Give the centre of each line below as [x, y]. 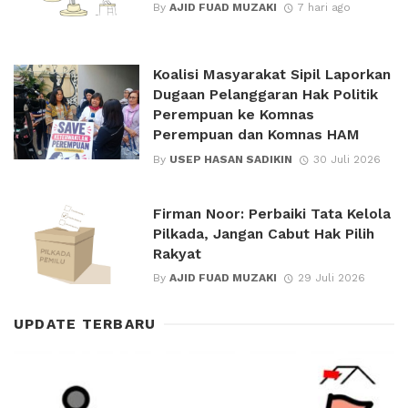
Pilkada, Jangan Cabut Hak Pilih [263, 233]
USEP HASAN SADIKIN [230, 159]
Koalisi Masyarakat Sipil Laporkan [271, 75]
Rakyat [177, 253]
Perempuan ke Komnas [233, 115]
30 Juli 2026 [347, 159]
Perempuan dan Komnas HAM [256, 135]
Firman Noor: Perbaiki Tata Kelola [271, 213]
